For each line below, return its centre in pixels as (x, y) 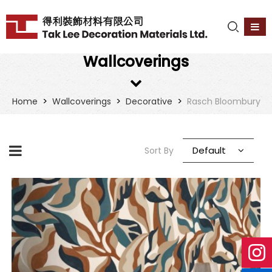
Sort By (159, 150)
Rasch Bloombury (223, 101)
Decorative (149, 101)
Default (209, 150)
